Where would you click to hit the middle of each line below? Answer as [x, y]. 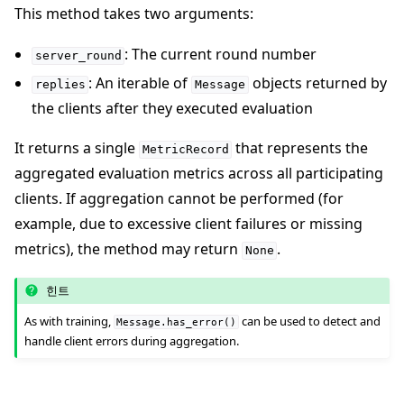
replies [60, 85]
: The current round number [221, 55]
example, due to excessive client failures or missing [188, 224]
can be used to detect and [310, 321]
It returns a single [77, 148]
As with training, [69, 321]
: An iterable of [140, 83]
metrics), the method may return [128, 249]
